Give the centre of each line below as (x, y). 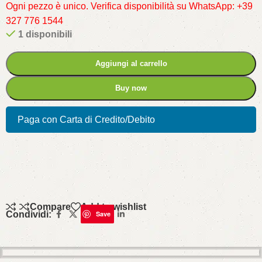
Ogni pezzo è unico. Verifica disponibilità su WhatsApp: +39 (129, 6)
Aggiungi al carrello (131, 64)
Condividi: (29, 214)
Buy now (131, 88)
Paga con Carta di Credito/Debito (86, 120)
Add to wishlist (114, 206)
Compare (51, 206)
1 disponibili (45, 35)
